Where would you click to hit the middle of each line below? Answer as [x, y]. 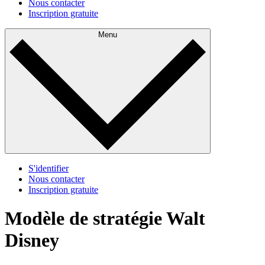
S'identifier [49, 168]
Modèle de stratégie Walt [105, 218]
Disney [32, 240]
